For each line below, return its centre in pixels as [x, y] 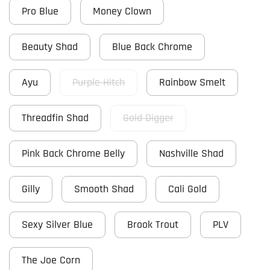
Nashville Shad [191, 154]
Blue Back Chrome [152, 47]
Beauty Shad [50, 47]
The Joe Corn [51, 261]
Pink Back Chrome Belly [73, 154]
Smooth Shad [104, 190]
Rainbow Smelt [192, 83]
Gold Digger [148, 118]
